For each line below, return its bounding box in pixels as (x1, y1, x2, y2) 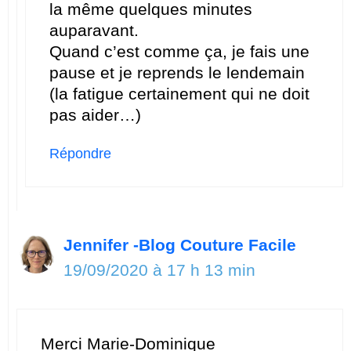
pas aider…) (49, 105, 141, 124)
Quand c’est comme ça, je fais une (49, 42, 309, 60)
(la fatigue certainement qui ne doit (49, 84, 309, 103)
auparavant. (49, 20, 139, 39)
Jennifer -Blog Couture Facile (63, 235, 296, 254)
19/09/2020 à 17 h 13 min (63, 260, 255, 279)
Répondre (49, 145, 111, 161)
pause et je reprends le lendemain (49, 63, 305, 81)
